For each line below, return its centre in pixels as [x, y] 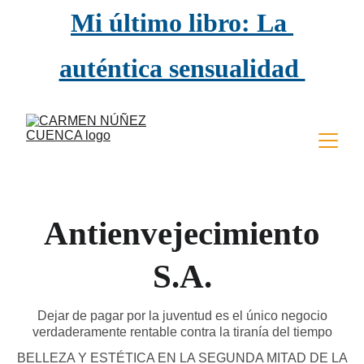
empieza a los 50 [182, 114]
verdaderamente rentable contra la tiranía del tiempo [182, 332]
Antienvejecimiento [182, 233]
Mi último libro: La [182, 23]
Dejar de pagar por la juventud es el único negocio [182, 316]
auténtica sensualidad [182, 68]
